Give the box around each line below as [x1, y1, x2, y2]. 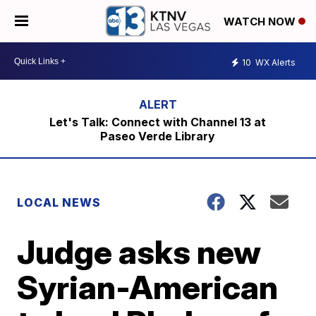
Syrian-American [17, 267, 279, 307]
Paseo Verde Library [100, 129, 216, 143]
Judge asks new [17, 232, 262, 272]
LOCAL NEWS [17, 195, 102, 209]
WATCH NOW [224, 15, 298, 29]
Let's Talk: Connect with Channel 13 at [49, 115, 267, 129]
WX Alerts [253, 56, 296, 68]
